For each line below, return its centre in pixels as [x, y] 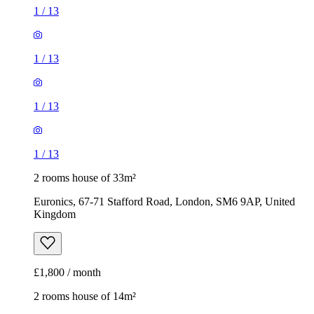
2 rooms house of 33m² [85, 177]
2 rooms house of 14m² [85, 296]
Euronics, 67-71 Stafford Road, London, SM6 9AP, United [164, 201]
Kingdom [55, 214]
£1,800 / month [67, 272]
